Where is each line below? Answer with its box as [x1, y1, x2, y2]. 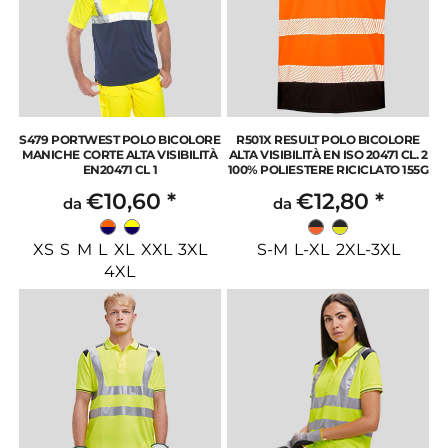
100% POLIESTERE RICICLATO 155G [227, 162, 429, 178]
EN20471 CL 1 [82, 162, 158, 178]
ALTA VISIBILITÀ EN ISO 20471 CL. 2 [228, 147, 428, 163]
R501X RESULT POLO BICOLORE [236, 132, 420, 148]
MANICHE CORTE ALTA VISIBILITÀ [22, 147, 218, 163]
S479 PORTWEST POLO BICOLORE [19, 132, 221, 148]
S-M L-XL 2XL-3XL [256, 240, 400, 260]
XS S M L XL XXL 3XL [32, 240, 208, 260]
